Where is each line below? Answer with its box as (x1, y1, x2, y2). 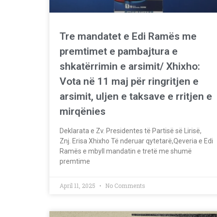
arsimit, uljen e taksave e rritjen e (60, 90, 212, 102)
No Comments (104, 181, 145, 189)
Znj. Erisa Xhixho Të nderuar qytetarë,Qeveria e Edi (60, 137, 213, 145)
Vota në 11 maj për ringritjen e (60, 75, 199, 87)
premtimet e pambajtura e (60, 45, 178, 57)
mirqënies (60, 105, 106, 117)
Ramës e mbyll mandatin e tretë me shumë (60, 147, 192, 155)
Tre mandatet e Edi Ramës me (60, 30, 197, 42)
